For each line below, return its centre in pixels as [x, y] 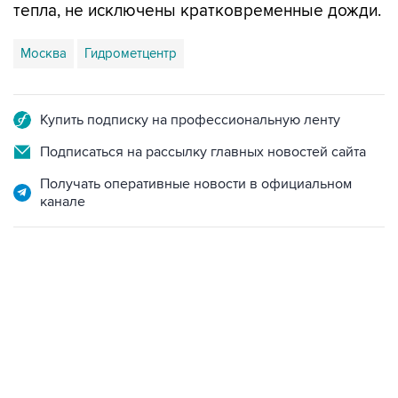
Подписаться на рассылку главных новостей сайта [203, 115]
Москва [44, 16]
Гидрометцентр [131, 16]
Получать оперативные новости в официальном [196, 147]
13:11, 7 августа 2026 [65, 286]
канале [63, 164]
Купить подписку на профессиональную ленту [190, 83]
